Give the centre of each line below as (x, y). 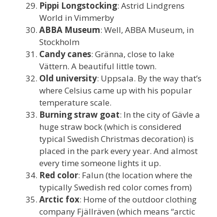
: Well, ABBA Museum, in (147, 30)
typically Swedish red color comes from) (116, 187)
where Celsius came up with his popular (116, 90)
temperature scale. (75, 102)
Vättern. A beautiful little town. (98, 66)
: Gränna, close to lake (133, 54)
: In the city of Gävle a (160, 114)
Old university (68, 78)
